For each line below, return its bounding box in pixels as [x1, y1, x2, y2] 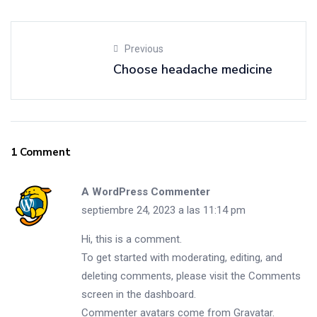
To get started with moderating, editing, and [81, 251, 282, 264]
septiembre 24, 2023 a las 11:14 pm [81, 204, 246, 217]
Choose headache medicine [113, 61, 272, 78]
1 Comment [11, 145, 71, 159]
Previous [125, 43, 163, 54]
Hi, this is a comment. [81, 233, 182, 246]
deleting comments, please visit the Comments [81, 270, 301, 282]
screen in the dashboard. [81, 288, 196, 301]
